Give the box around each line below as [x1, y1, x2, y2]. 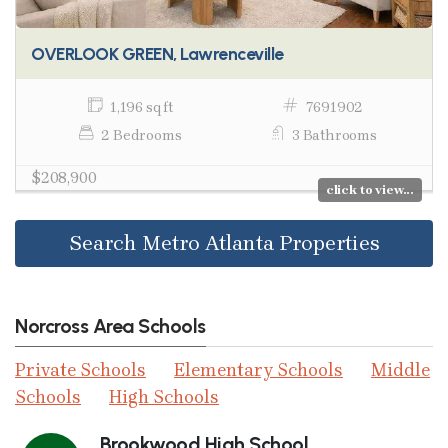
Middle [371, 358, 430, 381]
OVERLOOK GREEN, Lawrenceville [31, 42, 284, 64]
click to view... [325, 181, 414, 197]
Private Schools [15, 358, 146, 381]
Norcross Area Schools [15, 313, 206, 338]
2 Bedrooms [101, 126, 182, 144]
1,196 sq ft [109, 98, 173, 116]
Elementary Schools [174, 358, 343, 381]
